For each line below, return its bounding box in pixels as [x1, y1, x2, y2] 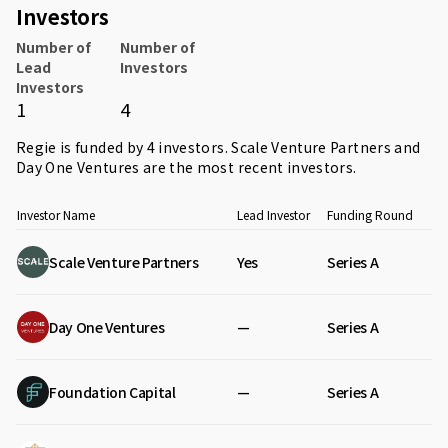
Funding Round [327, 206, 413, 223]
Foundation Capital [49, 382, 176, 402]
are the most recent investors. [139, 157, 357, 177]
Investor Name [17, 206, 95, 223]
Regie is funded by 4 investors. [16, 137, 232, 157]
